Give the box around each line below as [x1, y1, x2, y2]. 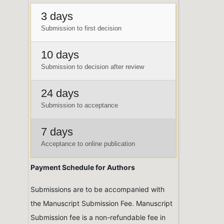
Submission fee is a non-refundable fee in [30, 213, 165, 222]
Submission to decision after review [41, 63, 144, 71]
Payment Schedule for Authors [30, 163, 135, 172]
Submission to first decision [41, 24, 121, 32]
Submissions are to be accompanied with [30, 185, 164, 194]
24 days [41, 87, 79, 100]
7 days [41, 125, 73, 138]
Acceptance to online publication [41, 140, 135, 148]
